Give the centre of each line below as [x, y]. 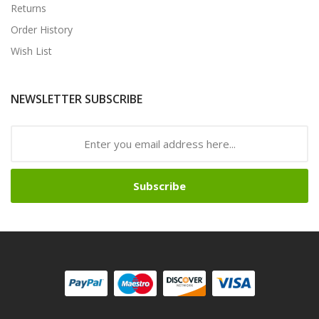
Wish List [31, 51]
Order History [42, 29]
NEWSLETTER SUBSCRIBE [77, 99]
